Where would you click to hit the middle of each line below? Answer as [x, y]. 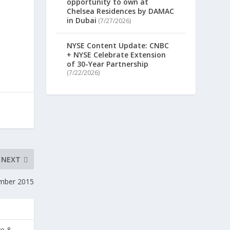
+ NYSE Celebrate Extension [117, 55]
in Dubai [82, 21]
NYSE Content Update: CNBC [118, 46]
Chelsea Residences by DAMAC [121, 11]
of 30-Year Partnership [108, 64]
